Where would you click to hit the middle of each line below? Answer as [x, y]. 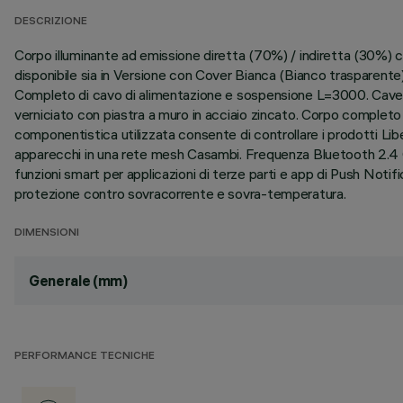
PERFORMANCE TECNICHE [85, 357]
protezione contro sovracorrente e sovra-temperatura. [180, 193]
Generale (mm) [78, 281]
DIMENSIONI [47, 233]
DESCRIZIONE [51, 22]
